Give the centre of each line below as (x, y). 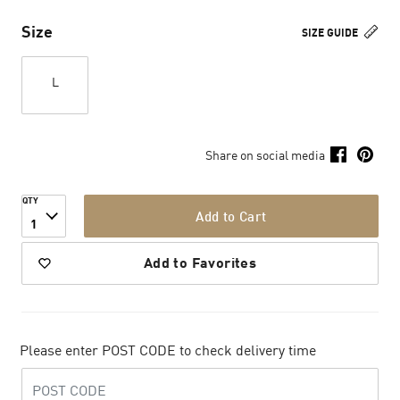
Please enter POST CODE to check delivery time (168, 350)
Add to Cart (231, 216)
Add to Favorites (200, 262)
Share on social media (265, 154)
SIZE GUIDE (331, 33)
